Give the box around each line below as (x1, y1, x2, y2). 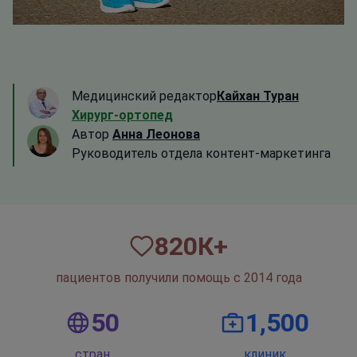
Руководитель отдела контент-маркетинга (72, 146, 331, 162)
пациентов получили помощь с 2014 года (55, 270, 302, 286)
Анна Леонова (112, 127, 200, 143)
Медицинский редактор (72, 88, 217, 104)
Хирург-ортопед (72, 108, 173, 124)
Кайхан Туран (217, 88, 299, 104)
